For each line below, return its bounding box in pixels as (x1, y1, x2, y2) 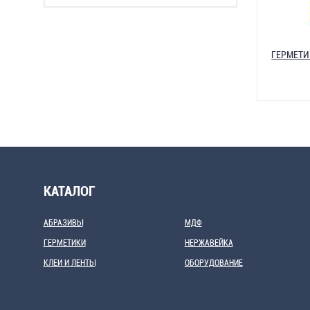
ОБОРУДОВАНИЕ (184, 257, 243, 268)
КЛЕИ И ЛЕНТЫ (43, 257, 95, 268)
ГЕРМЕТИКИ (43, 237, 86, 248)
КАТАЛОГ (43, 181, 95, 200)
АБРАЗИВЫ (43, 217, 83, 228)
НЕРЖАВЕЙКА (184, 237, 233, 248)
